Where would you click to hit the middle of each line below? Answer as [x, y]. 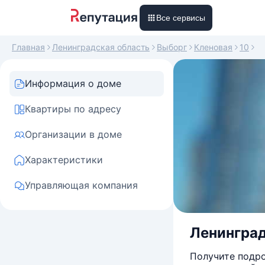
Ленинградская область [101, 47]
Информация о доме [73, 83]
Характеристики [64, 160]
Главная [28, 47]
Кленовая [213, 47]
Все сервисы [181, 18]
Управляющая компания [81, 185]
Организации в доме [73, 134]
